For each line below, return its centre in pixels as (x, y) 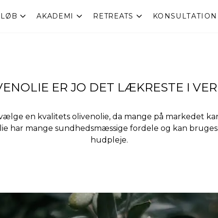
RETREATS (113, 16)
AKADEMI (55, 16)
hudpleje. (109, 140)
